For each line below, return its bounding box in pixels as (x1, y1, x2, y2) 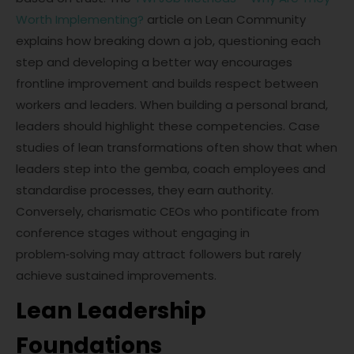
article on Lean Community (144, 11, 306, 28)
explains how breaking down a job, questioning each (16, 32, 321, 49)
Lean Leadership (16, 296, 206, 326)
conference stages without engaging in (16, 224, 250, 241)
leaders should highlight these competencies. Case (16, 118, 320, 134)
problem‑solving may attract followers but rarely (16, 246, 301, 262)
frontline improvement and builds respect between (16, 75, 318, 92)
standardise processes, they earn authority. (16, 182, 273, 198)
